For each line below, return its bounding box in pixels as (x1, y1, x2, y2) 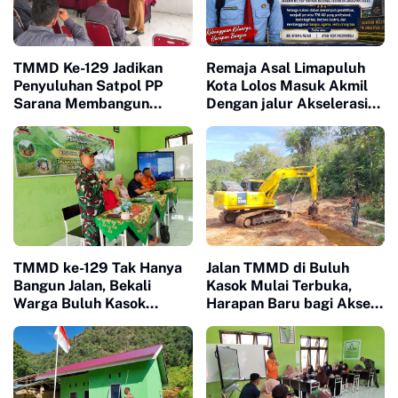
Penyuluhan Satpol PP (13, 77, 163, 95)
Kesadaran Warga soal (13, 113, 163, 131)
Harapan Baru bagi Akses (205, 294, 378, 312)
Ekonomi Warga (205, 312, 311, 330)
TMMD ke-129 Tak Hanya (13, 259, 183, 276)
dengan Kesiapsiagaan (13, 312, 163, 330)
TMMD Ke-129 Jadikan (13, 60, 163, 77)
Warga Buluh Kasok (13, 294, 146, 312)
